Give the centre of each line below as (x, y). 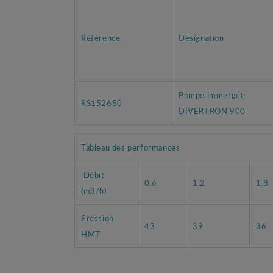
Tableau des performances (132, 147)
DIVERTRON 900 (213, 110)
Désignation (201, 37)
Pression (97, 218)
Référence (101, 37)
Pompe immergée (212, 94)
